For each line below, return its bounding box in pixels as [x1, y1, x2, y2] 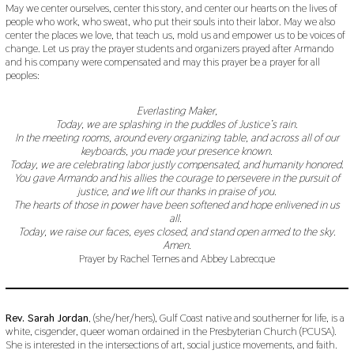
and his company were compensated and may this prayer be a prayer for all [5, 55, 320, 70]
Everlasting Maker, [136, 104, 217, 119]
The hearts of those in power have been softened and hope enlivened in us [13, 198, 341, 213]
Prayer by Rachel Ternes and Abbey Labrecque [78, 251, 275, 266]
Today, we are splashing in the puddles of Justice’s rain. [55, 117, 299, 132]
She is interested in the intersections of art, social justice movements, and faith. [5, 337, 337, 352]
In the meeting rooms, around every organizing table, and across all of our [14, 130, 339, 145]
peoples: [5, 68, 40, 83]
